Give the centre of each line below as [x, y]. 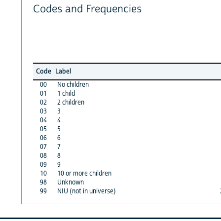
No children [73, 85]
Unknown [70, 182]
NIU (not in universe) [86, 191]
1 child [66, 93]
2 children [71, 102]
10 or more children [84, 173]
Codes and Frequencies [87, 9]
